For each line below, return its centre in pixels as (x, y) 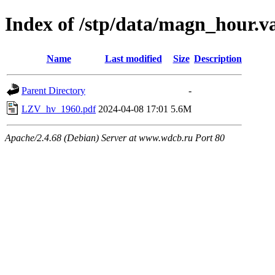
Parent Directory (53, 90)
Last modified (133, 58)
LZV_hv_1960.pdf (59, 109)
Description (218, 58)
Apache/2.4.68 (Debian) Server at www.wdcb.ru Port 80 (115, 137)
